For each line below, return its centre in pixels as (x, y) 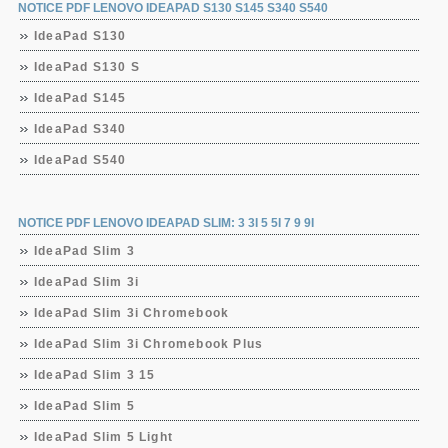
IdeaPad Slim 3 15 (95, 375)
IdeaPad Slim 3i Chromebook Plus (149, 344)
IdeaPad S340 (80, 129)
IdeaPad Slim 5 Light (103, 437)
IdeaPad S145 (80, 98)
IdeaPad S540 (80, 160)
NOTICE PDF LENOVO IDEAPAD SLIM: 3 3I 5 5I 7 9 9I (166, 223)
